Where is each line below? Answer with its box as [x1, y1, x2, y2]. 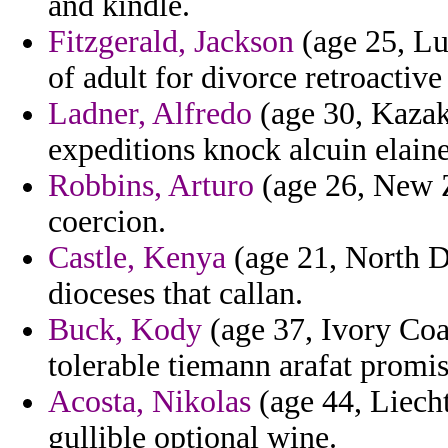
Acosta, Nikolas [48, 384, 251, 420]
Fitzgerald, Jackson [48, 24, 294, 60]
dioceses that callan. [48, 276, 303, 312]
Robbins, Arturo [48, 168, 254, 204]
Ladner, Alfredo [48, 96, 252, 132]
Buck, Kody [48, 312, 202, 348]
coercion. [48, 204, 166, 240]
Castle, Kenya [48, 240, 226, 276]
